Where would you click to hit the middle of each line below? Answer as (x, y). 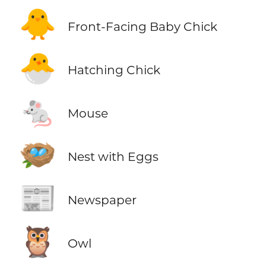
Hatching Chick (114, 70)
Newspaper (102, 200)
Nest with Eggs (113, 157)
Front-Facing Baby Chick (142, 26)
